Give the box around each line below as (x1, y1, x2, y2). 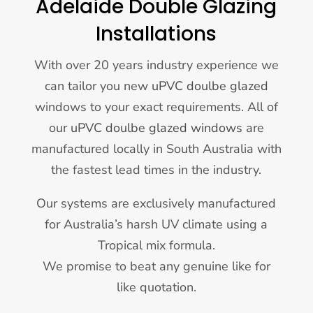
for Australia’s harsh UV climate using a (45, 215, 268, 233)
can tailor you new (44, 77, 152, 94)
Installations (96, 20, 217, 48)
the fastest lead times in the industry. (51, 161, 262, 178)
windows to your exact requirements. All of (34, 98, 278, 115)
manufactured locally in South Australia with (31, 140, 282, 157)
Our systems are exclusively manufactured (36, 194, 277, 212)
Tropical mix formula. (97, 236, 215, 254)
